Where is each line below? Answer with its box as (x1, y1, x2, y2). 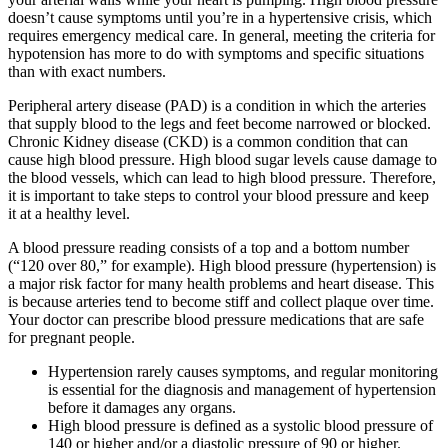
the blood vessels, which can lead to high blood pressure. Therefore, (8, 169, 436, 187)
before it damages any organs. (48, 399, 236, 417)
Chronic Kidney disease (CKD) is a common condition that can (8, 133, 408, 151)
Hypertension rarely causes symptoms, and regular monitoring (48, 363, 438, 381)
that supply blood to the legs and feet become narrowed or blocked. (8, 115, 431, 133)
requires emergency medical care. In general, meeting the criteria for (8, 27, 435, 45)
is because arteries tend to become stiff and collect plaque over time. (8, 293, 434, 311)
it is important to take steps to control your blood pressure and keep (8, 187, 429, 205)
